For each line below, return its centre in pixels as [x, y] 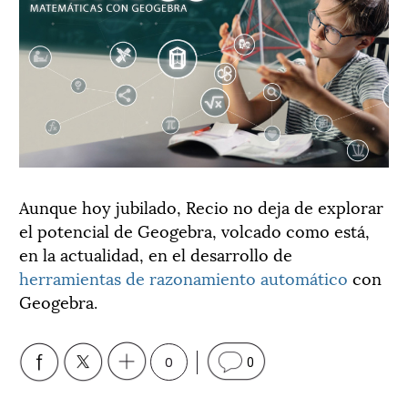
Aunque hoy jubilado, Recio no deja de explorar [201, 207]
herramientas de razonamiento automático [184, 278]
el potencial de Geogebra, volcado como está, [194, 230]
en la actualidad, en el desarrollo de [156, 254]
